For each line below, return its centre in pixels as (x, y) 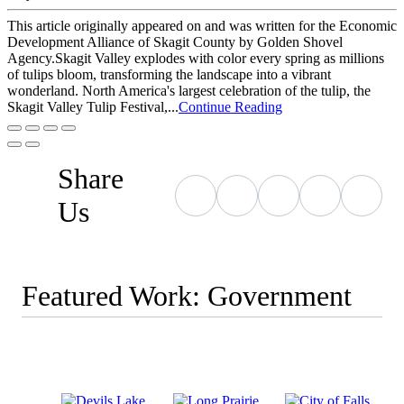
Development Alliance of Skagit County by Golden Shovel (175, 42)
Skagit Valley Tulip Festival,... (93, 107)
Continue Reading (230, 107)
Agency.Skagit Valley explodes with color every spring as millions (196, 59)
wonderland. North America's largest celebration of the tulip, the (189, 91)
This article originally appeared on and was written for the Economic (202, 26)
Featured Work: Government (187, 296)
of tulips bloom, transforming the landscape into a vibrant (169, 75)
